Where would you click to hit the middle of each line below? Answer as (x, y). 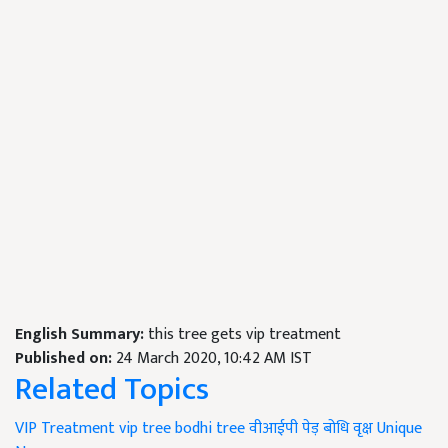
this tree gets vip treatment (244, 334)
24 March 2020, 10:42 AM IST (214, 358)
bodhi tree (210, 428)
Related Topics (112, 389)
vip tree (145, 428)
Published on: (65, 358)
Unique (399, 428)
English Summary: (81, 334)
